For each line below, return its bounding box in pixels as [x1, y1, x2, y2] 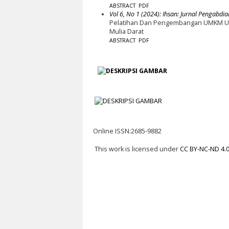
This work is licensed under [93, 144, 180, 153]
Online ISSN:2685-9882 [93, 127, 162, 136]
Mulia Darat [109, 27, 144, 36]
